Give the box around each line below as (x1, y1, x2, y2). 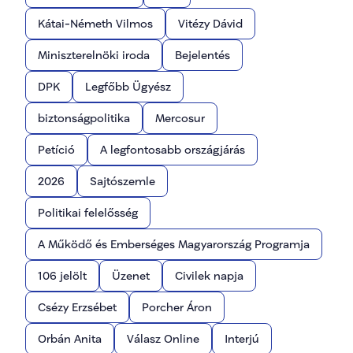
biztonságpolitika (38, 111, 130, 124)
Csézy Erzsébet (38, 300, 117, 314)
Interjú (225, 332, 259, 345)
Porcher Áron (142, 300, 212, 314)
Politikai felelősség (38, 206, 138, 219)
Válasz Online (127, 332, 199, 345)
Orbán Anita (38, 332, 102, 345)
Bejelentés (175, 48, 230, 61)
